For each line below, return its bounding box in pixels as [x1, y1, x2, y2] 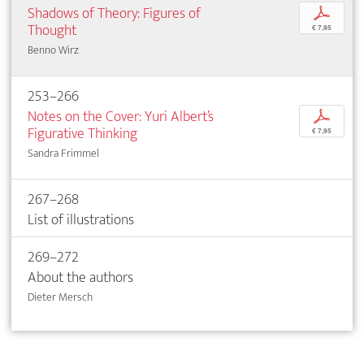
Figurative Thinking [28, 121, 137, 147]
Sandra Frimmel [28, 144, 99, 163]
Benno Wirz [28, 41, 79, 60]
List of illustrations [28, 207, 134, 233]
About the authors [28, 265, 133, 291]
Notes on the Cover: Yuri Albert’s [28, 104, 214, 130]
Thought [28, 18, 76, 44]
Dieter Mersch [28, 288, 93, 307]
